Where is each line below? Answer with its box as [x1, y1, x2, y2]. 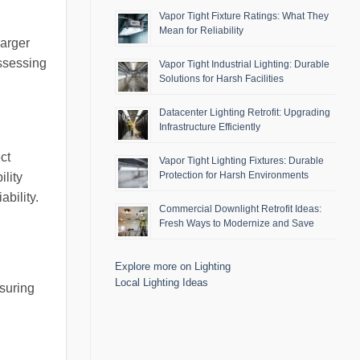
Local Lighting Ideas [115, 276, 208, 289]
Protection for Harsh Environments [159, 170, 309, 182]
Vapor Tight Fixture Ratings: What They [159, 10, 329, 22]
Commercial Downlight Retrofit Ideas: [159, 203, 321, 215]
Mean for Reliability [159, 25, 243, 37]
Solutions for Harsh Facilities [159, 73, 284, 85]
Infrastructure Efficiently [159, 121, 260, 133]
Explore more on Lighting [115, 260, 231, 273]
